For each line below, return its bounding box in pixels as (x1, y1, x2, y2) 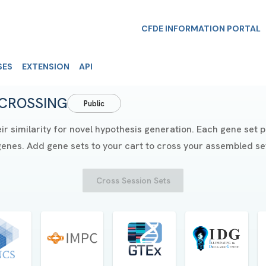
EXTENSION (22, 61, 69, 72)
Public (84, 98, 104, 109)
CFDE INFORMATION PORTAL (141, 23, 261, 34)
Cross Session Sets (96, 175, 170, 186)
